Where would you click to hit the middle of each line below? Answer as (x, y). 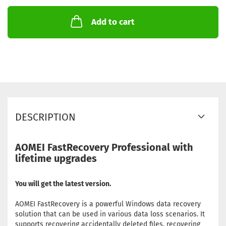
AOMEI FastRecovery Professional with (104, 147)
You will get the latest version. (63, 184)
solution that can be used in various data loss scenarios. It (110, 214)
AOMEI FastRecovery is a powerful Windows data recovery (108, 204)
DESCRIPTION (45, 117)
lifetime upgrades (56, 158)
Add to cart (113, 22)
